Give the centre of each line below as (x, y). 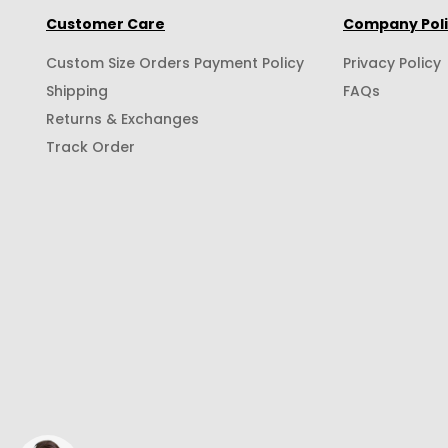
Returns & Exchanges (122, 118)
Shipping (77, 90)
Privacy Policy (392, 62)
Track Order (90, 146)
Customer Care (105, 23)
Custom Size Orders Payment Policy (175, 62)
